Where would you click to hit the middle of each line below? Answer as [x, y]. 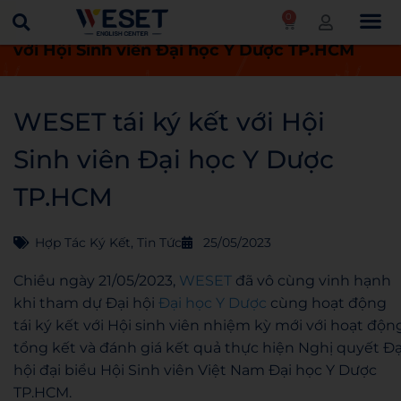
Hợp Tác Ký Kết [83, 243]
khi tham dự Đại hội [86, 303]
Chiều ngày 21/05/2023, [96, 281]
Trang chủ [55, 26]
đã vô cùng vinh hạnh [311, 281]
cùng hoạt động [327, 303]
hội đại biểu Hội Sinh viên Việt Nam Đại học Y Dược [195, 370]
